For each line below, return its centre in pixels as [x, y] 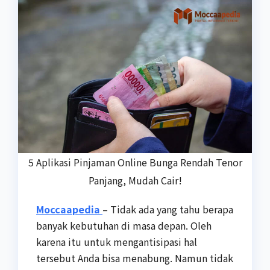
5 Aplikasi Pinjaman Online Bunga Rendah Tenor [135, 162]
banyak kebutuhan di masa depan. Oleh [124, 225]
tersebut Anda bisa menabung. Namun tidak [135, 258]
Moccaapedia [68, 209]
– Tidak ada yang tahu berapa [168, 209]
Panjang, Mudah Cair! [135, 180]
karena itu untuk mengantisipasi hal [117, 241]
